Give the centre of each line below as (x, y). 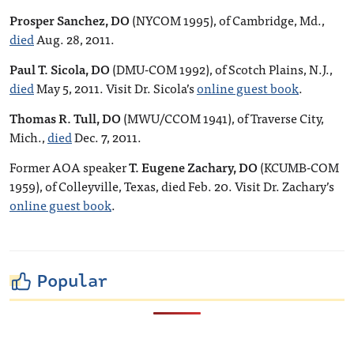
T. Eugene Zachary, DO (193, 167)
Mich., (28, 137)
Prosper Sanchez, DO (70, 20)
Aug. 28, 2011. (74, 39)
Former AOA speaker (69, 167)
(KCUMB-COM (298, 167)
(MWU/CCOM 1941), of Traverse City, (222, 118)
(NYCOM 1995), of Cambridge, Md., (227, 20)
